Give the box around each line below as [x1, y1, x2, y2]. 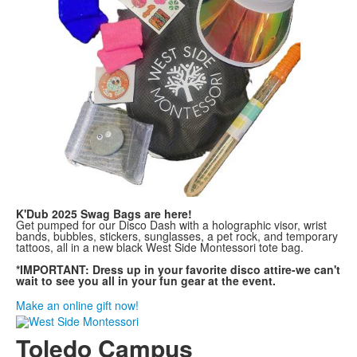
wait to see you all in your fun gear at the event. [16, 273, 336, 289]
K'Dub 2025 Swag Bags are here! [16, 206, 192, 222]
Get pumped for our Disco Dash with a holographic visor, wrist [16, 217, 327, 233]
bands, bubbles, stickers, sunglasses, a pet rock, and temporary [16, 228, 338, 245]
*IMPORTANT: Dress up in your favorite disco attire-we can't [16, 261, 340, 278]
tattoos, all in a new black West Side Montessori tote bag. [16, 239, 304, 256]
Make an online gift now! [16, 297, 139, 314]
